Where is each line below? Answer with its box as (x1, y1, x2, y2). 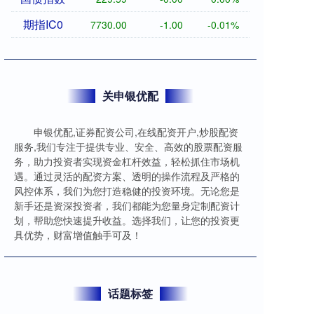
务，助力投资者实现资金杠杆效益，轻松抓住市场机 (14, 154, 240, 168)
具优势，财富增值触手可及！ (14, 228, 142, 242)
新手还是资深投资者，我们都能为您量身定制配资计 (14, 198, 240, 212)
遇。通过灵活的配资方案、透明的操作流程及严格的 (14, 169, 240, 183)
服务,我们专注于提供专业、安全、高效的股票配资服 (14, 139, 243, 153)
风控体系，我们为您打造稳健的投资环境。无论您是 (14, 184, 240, 198)
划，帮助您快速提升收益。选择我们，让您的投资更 (14, 213, 240, 227)
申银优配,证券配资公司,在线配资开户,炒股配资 (34, 125, 238, 139)
